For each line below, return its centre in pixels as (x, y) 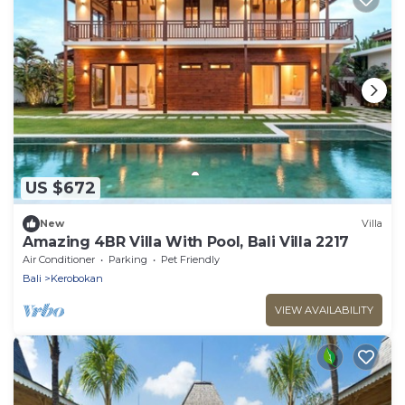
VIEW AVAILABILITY (324, 310)
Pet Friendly (190, 259)
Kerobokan (77, 278)
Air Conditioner (59, 259)
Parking (128, 259)
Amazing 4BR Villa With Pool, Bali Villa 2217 (186, 241)
